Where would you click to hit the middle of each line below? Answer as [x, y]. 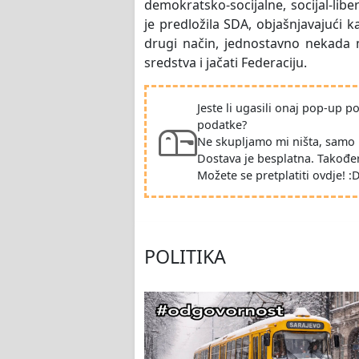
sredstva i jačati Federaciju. [226, 63]
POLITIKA [185, 257]
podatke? [222, 125]
